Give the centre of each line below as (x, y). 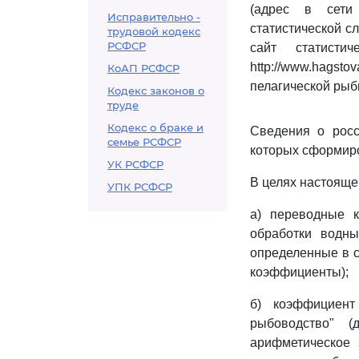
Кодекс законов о (156, 91)
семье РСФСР (144, 142)
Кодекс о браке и (155, 127)
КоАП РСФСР (143, 68)
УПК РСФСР (140, 187)
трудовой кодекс (154, 31)
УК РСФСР (135, 164)
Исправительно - (154, 17)
